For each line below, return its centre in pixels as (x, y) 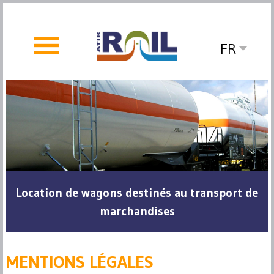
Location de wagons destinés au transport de (137, 193)
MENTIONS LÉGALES (80, 262)
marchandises (137, 211)
